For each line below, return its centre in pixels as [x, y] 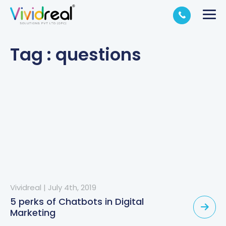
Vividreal [26, 187]
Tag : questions [76, 54]
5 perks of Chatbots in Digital [77, 201]
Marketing [33, 212]
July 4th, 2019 [72, 187]
